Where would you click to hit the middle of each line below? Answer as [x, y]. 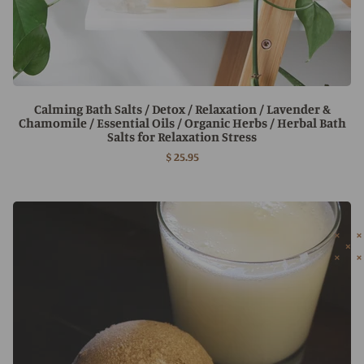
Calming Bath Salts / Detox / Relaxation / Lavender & [182, 108]
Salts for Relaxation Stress [182, 136]
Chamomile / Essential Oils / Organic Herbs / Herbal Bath [182, 122]
